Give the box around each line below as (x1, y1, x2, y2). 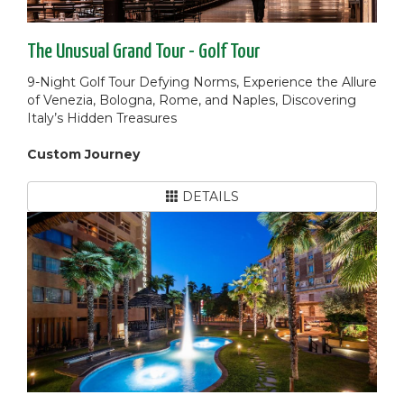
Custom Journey (27, 145, 140, 162)
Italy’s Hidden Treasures (27, 109, 177, 126)
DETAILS (178, 188, 239, 205)
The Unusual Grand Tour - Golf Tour (27, 41, 260, 62)
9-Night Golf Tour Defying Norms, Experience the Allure (27, 73, 377, 90)
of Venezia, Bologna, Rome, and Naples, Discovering (27, 91, 356, 108)
